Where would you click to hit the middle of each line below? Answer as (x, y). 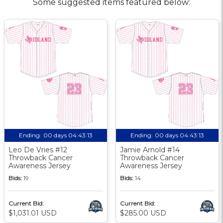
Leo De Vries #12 (38, 150)
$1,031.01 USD (33, 213)
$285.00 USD (143, 213)
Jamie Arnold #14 (150, 150)
